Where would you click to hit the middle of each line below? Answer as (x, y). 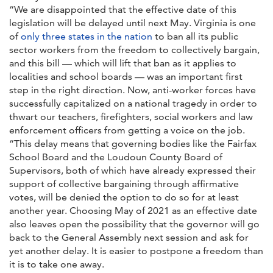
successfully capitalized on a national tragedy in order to (133, 103)
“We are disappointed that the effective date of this (123, 9)
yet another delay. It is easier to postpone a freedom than (136, 250)
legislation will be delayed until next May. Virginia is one (133, 23)
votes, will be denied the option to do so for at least (124, 197)
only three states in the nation (87, 36)
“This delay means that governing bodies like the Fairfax (133, 143)
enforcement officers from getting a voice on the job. (127, 130)
